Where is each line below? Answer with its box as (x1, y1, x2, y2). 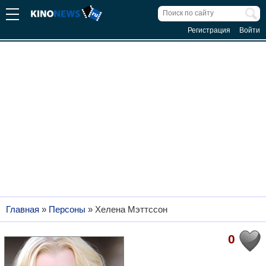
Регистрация (188, 26, 230, 34)
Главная (6, 205, 39, 214)
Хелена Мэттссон (95, 205, 167, 214)
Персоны (49, 205, 85, 214)
